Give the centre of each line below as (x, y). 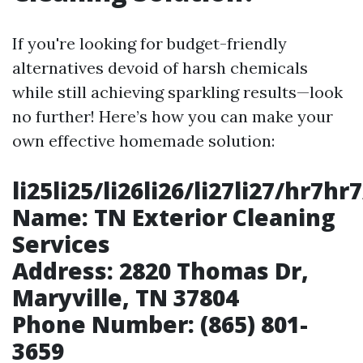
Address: (63, 271)
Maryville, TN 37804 (125, 297)
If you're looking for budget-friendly (149, 43)
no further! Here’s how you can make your (173, 116)
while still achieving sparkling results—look (177, 92)
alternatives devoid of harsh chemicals (160, 68)
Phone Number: (103, 324)
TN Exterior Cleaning (212, 217)
